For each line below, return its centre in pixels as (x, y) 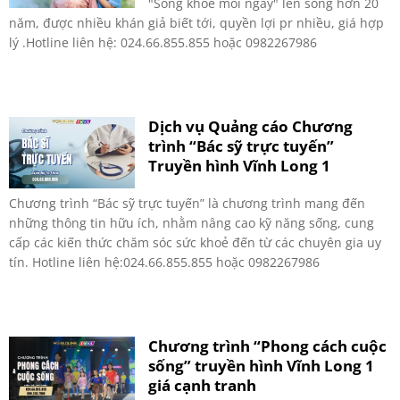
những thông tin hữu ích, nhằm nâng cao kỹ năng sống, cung (192, 223)
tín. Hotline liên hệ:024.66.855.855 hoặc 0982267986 (164, 262)
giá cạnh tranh (203, 386)
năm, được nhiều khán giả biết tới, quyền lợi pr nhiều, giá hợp (196, 23)
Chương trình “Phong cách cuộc (268, 346)
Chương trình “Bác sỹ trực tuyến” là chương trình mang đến (187, 204)
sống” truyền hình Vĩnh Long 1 (262, 366)
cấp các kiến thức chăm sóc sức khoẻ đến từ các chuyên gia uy (195, 243)
